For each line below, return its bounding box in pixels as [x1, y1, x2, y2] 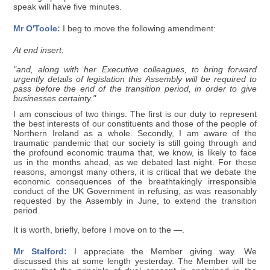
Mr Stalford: [13, 246, 67, 256]
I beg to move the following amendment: [60, 24, 216, 33]
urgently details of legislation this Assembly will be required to [13, 74, 257, 84]
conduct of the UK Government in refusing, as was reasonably [13, 186, 257, 196]
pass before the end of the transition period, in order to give [13, 84, 257, 93]
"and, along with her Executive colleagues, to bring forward [13, 64, 257, 74]
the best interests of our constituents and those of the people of [13, 119, 257, 128]
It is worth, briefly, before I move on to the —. [13, 225, 185, 234]
